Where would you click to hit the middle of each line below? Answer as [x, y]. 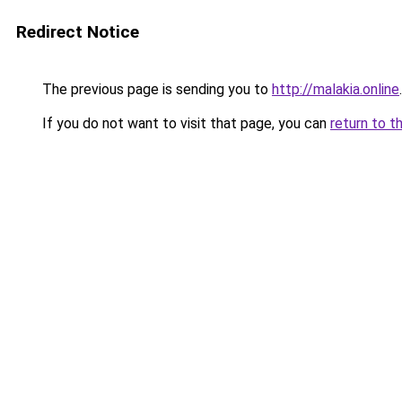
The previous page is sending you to [155, 89]
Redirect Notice [78, 32]
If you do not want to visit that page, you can [184, 123]
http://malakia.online [336, 89]
